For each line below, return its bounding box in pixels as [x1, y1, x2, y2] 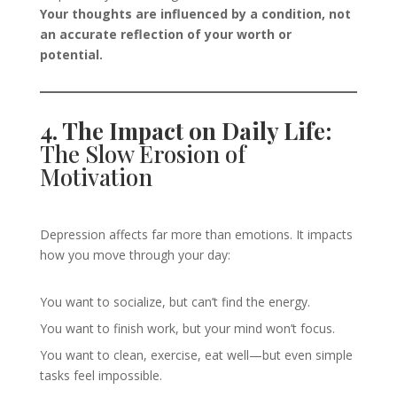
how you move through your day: [39, 246, 230, 263]
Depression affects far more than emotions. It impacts [39, 226, 353, 243]
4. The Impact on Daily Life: [39, 115, 331, 146]
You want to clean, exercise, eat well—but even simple [39, 346, 353, 363]
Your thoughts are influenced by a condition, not [39, 5, 351, 22]
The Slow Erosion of [39, 138, 245, 169]
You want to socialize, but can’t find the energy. [39, 293, 310, 310]
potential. [39, 46, 103, 63]
